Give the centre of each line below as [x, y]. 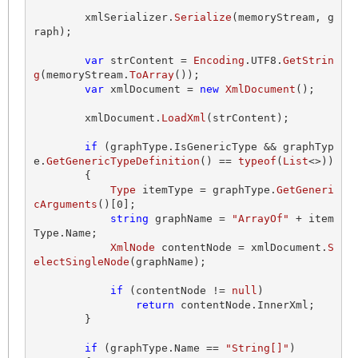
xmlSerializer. [129, 18]
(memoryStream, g [282, 18]
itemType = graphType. [206, 190]
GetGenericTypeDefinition [123, 161]
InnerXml [282, 305]
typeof [257, 161]
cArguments [65, 205]
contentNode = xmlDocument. [241, 248]
